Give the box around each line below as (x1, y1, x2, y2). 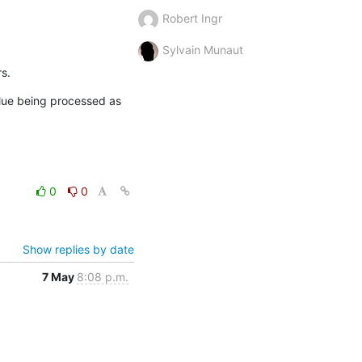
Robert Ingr (162, 11, 222, 25)
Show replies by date (22, 242, 134, 256)
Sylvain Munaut (162, 42, 243, 57)
